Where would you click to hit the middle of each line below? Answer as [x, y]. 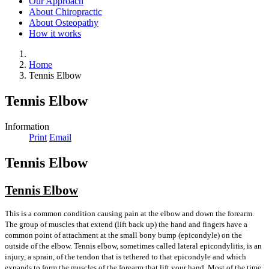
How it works [55, 34]
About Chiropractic [65, 12]
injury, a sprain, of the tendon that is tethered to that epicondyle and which [125, 256]
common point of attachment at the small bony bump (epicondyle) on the [123, 235]
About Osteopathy [64, 23]
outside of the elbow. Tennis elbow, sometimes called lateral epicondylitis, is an [133, 246]
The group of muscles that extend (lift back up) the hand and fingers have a [126, 224]
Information [27, 127]
